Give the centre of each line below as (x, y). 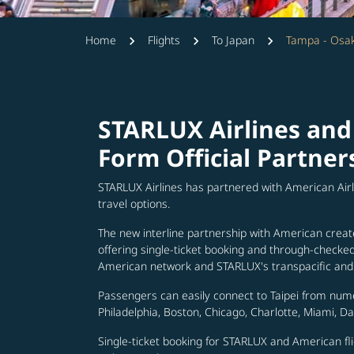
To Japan (233, 40)
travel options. (134, 203)
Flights (164, 40)
